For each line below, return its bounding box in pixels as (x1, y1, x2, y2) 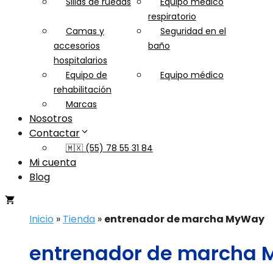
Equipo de (66, 69, 107, 81)
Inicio (29, 212, 54, 226)
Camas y (66, 25, 104, 37)
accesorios (54, 40, 100, 52)
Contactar (29, 126, 80, 140)
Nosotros (29, 112, 73, 126)
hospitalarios (54, 54, 107, 66)
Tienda (63, 212, 95, 226)
